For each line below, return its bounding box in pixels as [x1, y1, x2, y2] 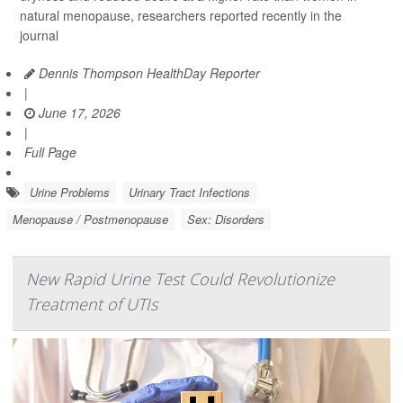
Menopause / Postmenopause [13, 210, 168, 228]
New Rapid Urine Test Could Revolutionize [26, 268, 335, 291]
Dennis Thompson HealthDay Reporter [35, 64, 260, 83]
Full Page [24, 143, 76, 162]
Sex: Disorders [187, 210, 264, 228]
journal [20, 26, 58, 45]
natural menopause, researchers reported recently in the [20, 6, 342, 25]
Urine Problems [30, 184, 110, 201]
